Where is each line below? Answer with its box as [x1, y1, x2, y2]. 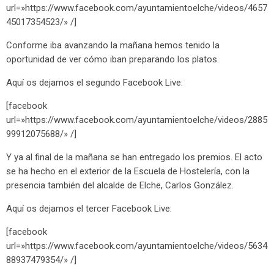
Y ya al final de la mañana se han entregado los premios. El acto [6, 151, 262, 163]
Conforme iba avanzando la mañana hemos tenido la [6, 39, 220, 51]
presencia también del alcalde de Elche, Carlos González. [6, 179, 234, 191]
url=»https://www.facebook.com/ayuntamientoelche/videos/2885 [6, 114, 267, 125]
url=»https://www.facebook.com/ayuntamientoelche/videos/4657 [6, 2, 267, 13]
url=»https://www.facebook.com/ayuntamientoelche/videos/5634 [6, 240, 267, 251]
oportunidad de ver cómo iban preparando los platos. [6, 53, 219, 65]
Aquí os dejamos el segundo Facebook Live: [6, 76, 183, 88]
